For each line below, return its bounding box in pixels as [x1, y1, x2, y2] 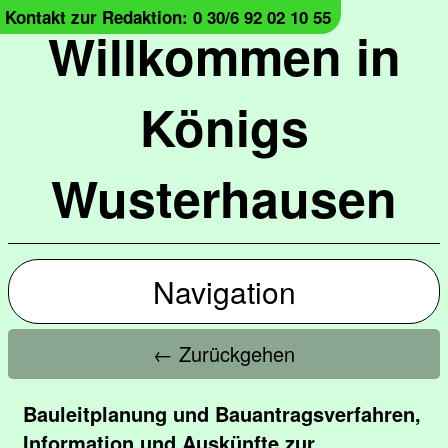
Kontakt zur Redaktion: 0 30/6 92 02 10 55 [5, 5, 331, 29]
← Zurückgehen [153, 339, 295, 368]
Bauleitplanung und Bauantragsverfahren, [23, 399, 421, 428]
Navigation [152, 270, 296, 313]
